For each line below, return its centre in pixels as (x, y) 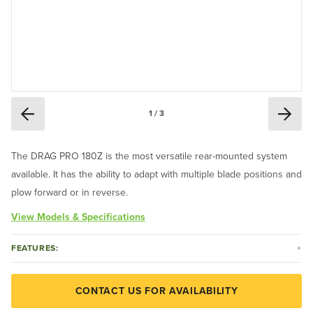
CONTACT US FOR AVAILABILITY (156, 291)
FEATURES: (35, 248)
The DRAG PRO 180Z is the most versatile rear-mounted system (149, 156)
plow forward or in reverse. (70, 192)
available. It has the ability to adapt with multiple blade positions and (156, 174)
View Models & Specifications (78, 217)
